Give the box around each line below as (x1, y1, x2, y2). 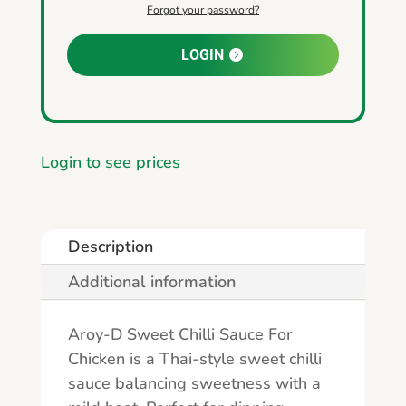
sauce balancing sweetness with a (67, 372, 321, 394)
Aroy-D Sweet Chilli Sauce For (67, 323, 293, 345)
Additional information (67, 270, 236, 293)
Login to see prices (40, 150, 180, 173)
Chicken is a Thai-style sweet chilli (67, 347, 322, 370)
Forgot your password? (146, 2, 259, 17)
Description (67, 235, 153, 257)
